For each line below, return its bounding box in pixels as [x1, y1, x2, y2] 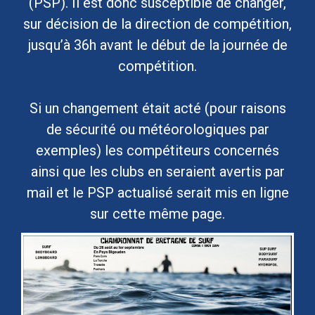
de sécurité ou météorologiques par [46, 121, 269, 139]
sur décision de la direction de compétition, [23, 15, 292, 33]
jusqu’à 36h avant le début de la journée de [27, 37, 288, 54]
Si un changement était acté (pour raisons [29, 100, 286, 117]
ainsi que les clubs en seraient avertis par [30, 163, 285, 181]
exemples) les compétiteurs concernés [36, 142, 279, 160]
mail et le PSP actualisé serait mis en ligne [26, 184, 289, 202]
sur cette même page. [90, 205, 225, 223]
